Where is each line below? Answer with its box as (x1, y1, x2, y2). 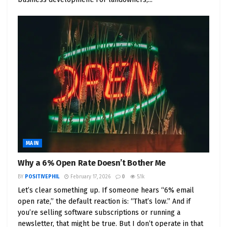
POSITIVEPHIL (25, 174, 59, 180)
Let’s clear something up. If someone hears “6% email (18, 186, 194, 195)
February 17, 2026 (69, 174, 110, 180)
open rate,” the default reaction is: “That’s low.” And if (18, 197, 191, 206)
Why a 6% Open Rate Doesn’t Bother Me (18, 158, 166, 168)
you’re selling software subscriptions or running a (18, 208, 180, 217)
